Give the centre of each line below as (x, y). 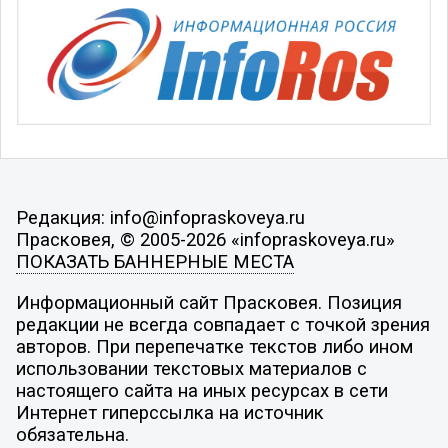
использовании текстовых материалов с (191, 369)
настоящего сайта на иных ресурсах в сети (201, 391)
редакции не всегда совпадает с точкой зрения (222, 325)
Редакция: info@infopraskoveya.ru (160, 217)
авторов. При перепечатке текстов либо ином (214, 347)
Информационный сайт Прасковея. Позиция (208, 303)
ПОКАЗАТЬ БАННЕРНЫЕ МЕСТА (154, 261)
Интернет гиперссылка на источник (169, 413)
